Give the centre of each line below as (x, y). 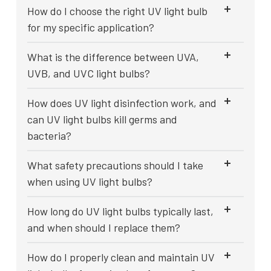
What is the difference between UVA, (113, 57)
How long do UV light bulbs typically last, (120, 211)
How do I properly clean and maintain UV (121, 257)
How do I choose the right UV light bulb (117, 11)
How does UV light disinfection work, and (122, 103)
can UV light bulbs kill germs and (102, 119)
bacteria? (49, 136)
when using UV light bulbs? (90, 182)
